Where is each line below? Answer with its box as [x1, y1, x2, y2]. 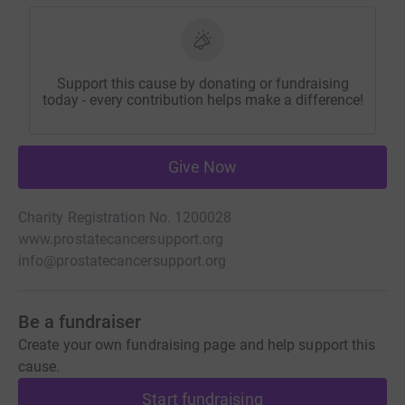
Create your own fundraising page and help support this [18, 336, 376, 354]
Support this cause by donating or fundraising [56, 75, 349, 93]
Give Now [167, 157, 238, 177]
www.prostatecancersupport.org [18, 231, 224, 249]
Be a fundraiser [18, 311, 141, 334]
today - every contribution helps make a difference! [42, 91, 363, 109]
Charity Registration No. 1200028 [18, 209, 232, 227]
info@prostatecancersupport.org [18, 252, 227, 270]
